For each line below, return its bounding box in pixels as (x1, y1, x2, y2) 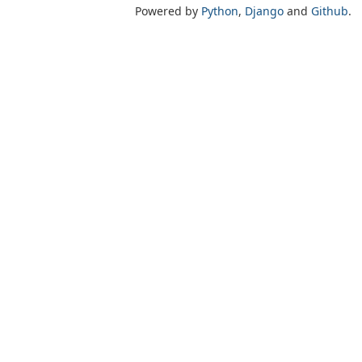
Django (245, 3, 284, 19)
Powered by (135, 3, 201, 19)
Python (201, 3, 238, 19)
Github (311, 3, 348, 19)
